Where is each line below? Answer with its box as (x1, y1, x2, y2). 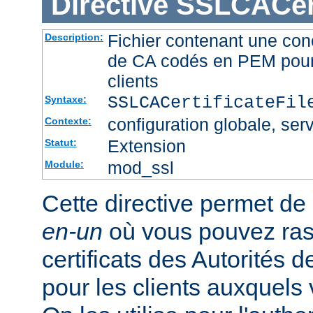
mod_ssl (107, 158, 174, 178)
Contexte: (44, 115, 92, 127)
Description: (44, 31, 103, 43)
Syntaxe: (44, 94, 87, 105)
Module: (44, 159, 84, 170)
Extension (107, 136, 186, 156)
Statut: (44, 137, 77, 149)
